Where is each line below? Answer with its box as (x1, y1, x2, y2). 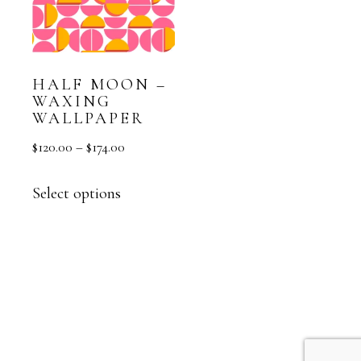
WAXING (32, 92, 112, 112)
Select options (32, 183, 122, 203)
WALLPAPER (32, 109, 145, 129)
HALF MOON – (32, 75, 168, 95)
